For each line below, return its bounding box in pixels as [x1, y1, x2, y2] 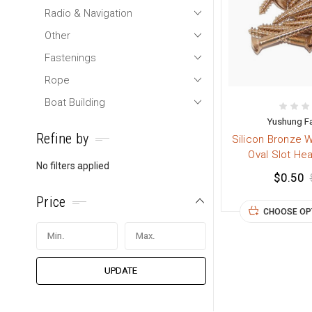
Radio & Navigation [45, 6, 132, 19]
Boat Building [45, 95, 105, 109]
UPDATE [104, 265, 138, 276]
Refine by [36, 130, 89, 148]
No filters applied [36, 160, 109, 172]
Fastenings [45, 51, 96, 64]
